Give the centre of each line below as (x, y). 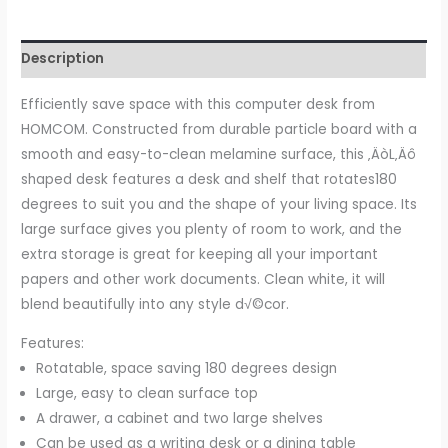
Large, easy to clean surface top (147, 393)
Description (63, 59)
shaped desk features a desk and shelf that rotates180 (209, 179)
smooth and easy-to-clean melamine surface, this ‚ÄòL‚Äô (219, 154)
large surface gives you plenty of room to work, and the (212, 229)
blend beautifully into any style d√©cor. (155, 304)
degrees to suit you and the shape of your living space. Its (219, 204)
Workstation (61, 120)
